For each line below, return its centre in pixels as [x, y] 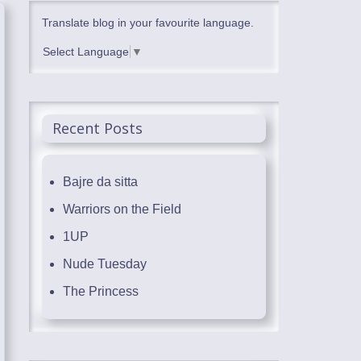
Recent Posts [98, 129]
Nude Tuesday [105, 264]
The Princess [101, 292]
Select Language [86, 52]
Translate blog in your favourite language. [148, 22]
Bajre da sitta [100, 182]
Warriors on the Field [122, 210]
